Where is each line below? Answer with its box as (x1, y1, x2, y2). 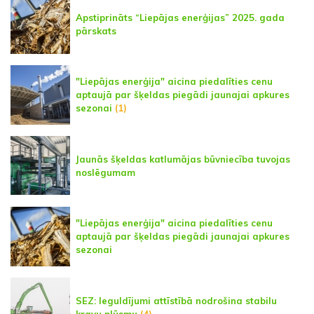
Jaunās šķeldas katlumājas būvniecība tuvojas (76, 153, 290, 165)
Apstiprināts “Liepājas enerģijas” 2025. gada (76, 11, 285, 23)
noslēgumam (76, 166, 135, 178)
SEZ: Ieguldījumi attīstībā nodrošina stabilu (76, 294, 277, 306)
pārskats (76, 25, 116, 36)
